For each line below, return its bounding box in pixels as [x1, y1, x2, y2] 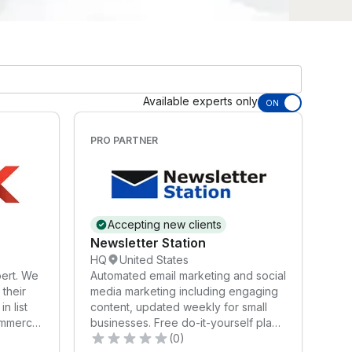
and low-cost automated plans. [90, 331, 249, 345]
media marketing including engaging [90, 284, 278, 298]
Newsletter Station [90, 234, 206, 251]
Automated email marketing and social [90, 268, 286, 282]
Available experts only [143, 93, 258, 108]
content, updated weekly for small [90, 299, 267, 313]
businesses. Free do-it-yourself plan [90, 315, 278, 329]
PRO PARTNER [90, 134, 158, 146]
